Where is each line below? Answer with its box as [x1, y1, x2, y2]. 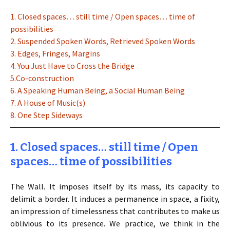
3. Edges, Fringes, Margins [10, 48, 100, 59]
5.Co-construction [10, 73, 74, 83]
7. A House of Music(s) [10, 98, 85, 108]
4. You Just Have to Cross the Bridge [10, 61, 135, 71]
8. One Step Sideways [10, 110, 83, 120]
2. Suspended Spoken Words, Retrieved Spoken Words [10, 36, 195, 46]
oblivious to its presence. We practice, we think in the [10, 218, 220, 228]
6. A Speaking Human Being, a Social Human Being [10, 85, 185, 95]
